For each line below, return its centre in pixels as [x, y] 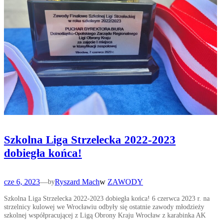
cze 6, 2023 [22, 182]
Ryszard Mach [77, 182]
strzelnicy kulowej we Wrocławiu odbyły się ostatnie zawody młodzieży [104, 206]
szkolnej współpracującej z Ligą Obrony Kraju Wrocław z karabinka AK [105, 215]
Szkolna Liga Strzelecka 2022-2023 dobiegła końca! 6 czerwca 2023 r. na [107, 198]
